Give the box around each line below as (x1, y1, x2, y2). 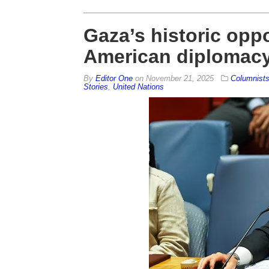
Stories (83, 82, 108, 91)
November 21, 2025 (145, 73, 214, 83)
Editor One (95, 73, 133, 83)
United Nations (112, 82, 164, 91)
